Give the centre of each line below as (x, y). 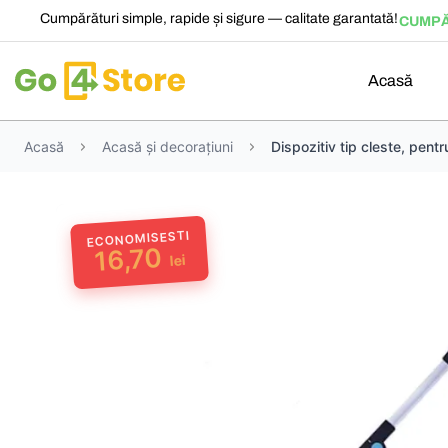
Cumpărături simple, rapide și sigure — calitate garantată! (218, 18)
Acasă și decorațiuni (167, 147)
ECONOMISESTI (138, 239)
